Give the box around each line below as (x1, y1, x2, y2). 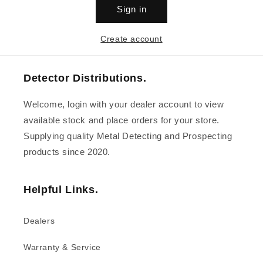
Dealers (23, 216, 55, 226)
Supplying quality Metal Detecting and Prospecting (23, 131, 232, 141)
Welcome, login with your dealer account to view (23, 99, 224, 110)
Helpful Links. (23, 184, 99, 196)
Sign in (116, 4, 147, 14)
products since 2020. (23, 147, 110, 157)
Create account (100, 34, 163, 44)
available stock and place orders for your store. (23, 115, 220, 126)
